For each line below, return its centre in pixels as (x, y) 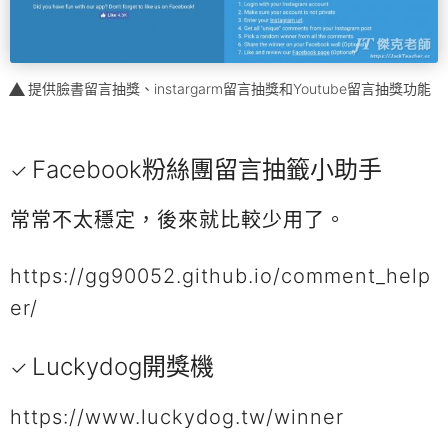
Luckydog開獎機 (123, 366)
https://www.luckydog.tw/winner (177, 416)
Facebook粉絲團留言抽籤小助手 (207, 169)
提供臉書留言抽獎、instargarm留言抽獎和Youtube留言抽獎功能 (229, 88)
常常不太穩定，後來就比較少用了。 (178, 219)
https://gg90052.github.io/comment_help (220, 275)
